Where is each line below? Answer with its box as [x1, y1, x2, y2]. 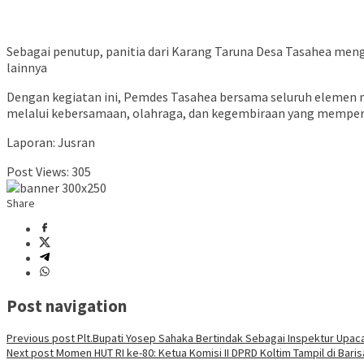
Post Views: [6, 163, 69, 180]
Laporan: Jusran [6, 134, 95, 151]
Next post [6, 344, 54, 360]
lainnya [6, 59, 47, 76]
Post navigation [6, 294, 127, 317]
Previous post [6, 330, 75, 345]
